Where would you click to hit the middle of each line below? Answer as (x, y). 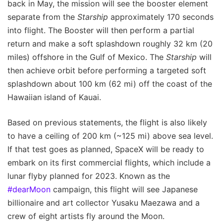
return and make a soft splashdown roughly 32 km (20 (110, 44)
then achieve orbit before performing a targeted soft (107, 71)
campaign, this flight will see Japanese (124, 190)
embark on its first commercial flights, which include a (109, 163)
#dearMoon (29, 190)
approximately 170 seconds (161, 17)
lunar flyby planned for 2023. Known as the (89, 176)
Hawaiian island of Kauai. (54, 97)
